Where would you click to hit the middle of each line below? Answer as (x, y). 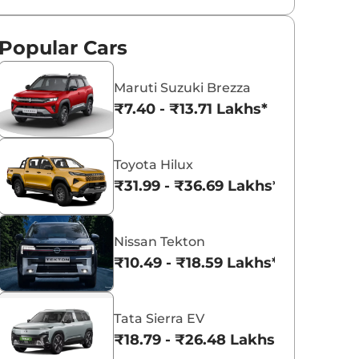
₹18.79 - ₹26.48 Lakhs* (198, 340)
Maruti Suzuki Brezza (183, 88)
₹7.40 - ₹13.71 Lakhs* (191, 109)
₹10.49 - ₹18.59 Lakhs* (196, 263)
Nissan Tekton (160, 242)
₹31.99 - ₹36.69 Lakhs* (197, 186)
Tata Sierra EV (159, 319)
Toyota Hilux (154, 165)
